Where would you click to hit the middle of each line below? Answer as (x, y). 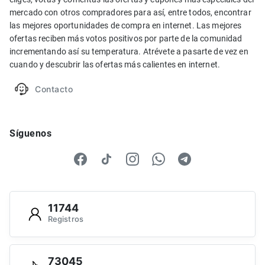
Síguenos (30, 133)
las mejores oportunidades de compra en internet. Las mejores (126, 25)
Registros (66, 219)
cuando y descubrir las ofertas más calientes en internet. (115, 64)
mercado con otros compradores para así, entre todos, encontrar (130, 12)
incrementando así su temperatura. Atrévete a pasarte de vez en (129, 51)
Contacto (54, 89)
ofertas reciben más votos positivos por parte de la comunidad (126, 38)
